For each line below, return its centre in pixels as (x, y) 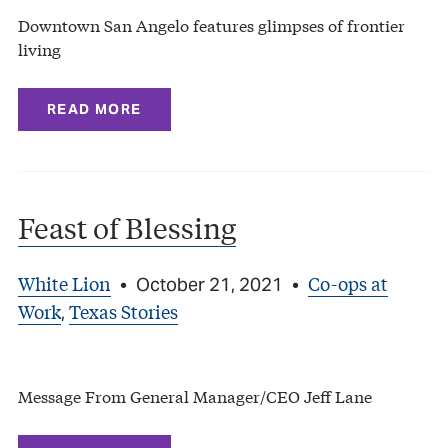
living (39, 48)
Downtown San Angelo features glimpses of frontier (211, 24)
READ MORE (94, 108)
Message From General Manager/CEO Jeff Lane (195, 395)
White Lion (64, 282)
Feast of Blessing (127, 227)
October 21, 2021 (209, 284)
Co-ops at (348, 282)
